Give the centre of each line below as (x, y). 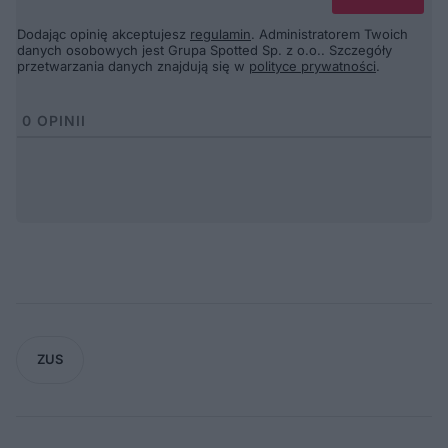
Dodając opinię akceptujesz (103, 33)
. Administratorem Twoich (329, 33)
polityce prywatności (312, 65)
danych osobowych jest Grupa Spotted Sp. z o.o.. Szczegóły (204, 49)
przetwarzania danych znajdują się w (133, 65)
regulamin (220, 33)
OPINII (59, 120)
